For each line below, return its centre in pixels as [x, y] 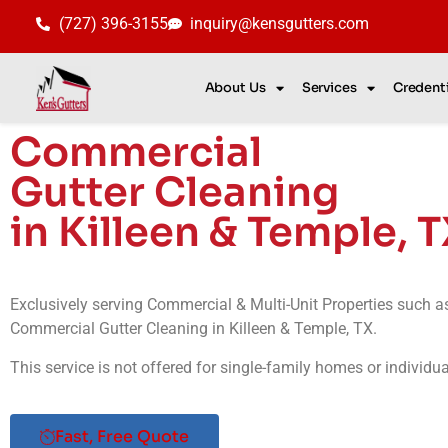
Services [329, 88]
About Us [235, 88]
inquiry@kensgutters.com [279, 23]
